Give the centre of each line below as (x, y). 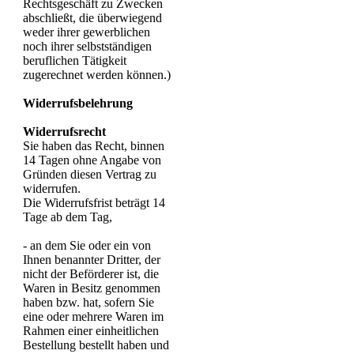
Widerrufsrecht (64, 132)
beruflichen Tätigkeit (75, 60)
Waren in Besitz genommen (92, 288)
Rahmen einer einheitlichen (91, 331)
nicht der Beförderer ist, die (91, 274)
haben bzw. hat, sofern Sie (88, 302)
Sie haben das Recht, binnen (94, 146)
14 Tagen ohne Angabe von (92, 160)
